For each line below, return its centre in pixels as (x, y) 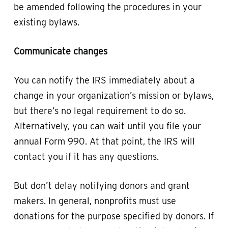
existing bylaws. (46, 22)
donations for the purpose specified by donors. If (113, 216)
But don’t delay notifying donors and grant (102, 185)
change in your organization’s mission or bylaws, (113, 95)
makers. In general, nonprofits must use (95, 201)
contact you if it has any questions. (86, 156)
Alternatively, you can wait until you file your (107, 126)
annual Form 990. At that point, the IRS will (104, 141)
